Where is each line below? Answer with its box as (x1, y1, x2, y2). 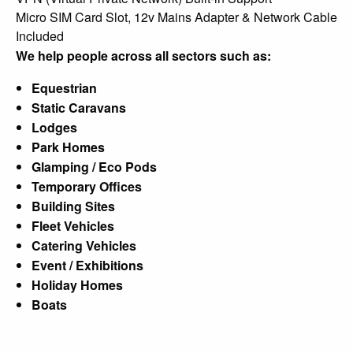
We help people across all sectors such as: (16, 46, 271, 65)
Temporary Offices (32, 176, 142, 195)
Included (16, 26, 64, 45)
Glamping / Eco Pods (32, 157, 157, 176)
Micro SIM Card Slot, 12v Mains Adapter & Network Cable (16, 7, 337, 26)
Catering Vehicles (32, 236, 136, 255)
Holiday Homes (32, 275, 123, 294)
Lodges (32, 117, 77, 136)
